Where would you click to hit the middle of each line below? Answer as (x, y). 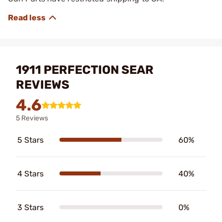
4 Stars (30, 173)
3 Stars (30, 207)
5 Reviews (32, 118)
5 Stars (30, 140)
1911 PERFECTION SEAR (85, 70)
